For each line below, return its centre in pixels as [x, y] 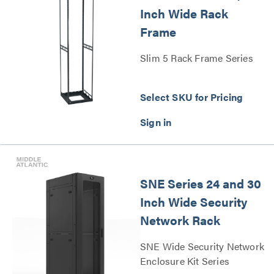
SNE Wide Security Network [202, 246]
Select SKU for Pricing [192, 97]
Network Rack [180, 220]
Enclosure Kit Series [185, 261]
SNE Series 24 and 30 [201, 183]
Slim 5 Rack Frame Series [197, 57]
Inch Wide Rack [184, 13]
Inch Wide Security [194, 201]
